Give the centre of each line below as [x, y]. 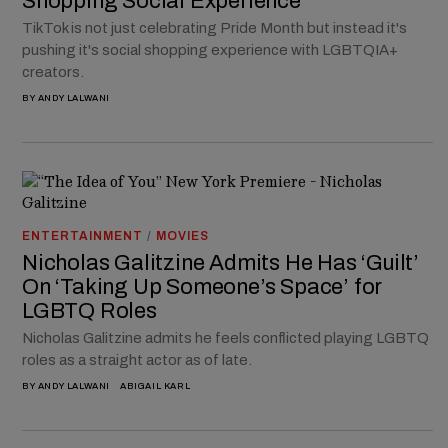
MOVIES [182, 235]
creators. [53, 71]
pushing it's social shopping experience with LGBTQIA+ [210, 49]
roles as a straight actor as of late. [138, 359]
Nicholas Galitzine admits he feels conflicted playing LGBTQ [225, 337]
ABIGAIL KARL [155, 385]
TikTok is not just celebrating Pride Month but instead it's [214, 27]
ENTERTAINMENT [82, 235]
